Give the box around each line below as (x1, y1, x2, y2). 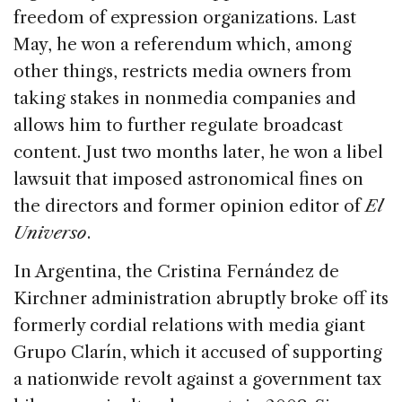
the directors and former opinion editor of (13, 195, 365, 216)
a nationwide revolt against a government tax (13, 368, 381, 389)
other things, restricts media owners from (13, 60, 352, 82)
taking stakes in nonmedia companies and (13, 87, 356, 109)
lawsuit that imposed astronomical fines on (13, 168, 363, 189)
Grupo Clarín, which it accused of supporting (13, 341, 382, 363)
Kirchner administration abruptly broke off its (13, 287, 389, 309)
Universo (13, 222, 87, 243)
